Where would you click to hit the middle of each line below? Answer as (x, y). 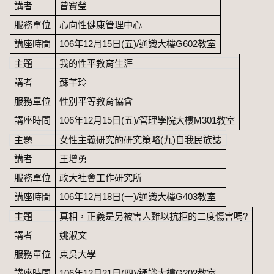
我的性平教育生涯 (96, 63)
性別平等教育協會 (96, 101)
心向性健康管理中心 (101, 24)
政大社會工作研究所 (101, 177)
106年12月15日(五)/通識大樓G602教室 (138, 43)
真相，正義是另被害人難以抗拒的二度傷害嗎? (154, 216)
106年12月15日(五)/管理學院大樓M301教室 (147, 120)
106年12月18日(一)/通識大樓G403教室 (138, 196)
